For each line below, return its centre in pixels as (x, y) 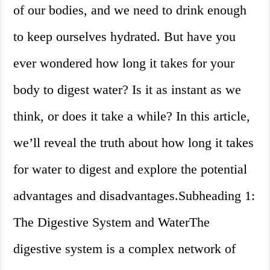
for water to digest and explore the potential (130, 169)
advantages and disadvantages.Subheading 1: (134, 196)
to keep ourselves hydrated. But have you (125, 37)
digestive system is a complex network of (125, 249)
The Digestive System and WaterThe (112, 222)
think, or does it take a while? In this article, (132, 116)
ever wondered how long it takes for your (124, 63)
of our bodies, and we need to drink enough (130, 10)
